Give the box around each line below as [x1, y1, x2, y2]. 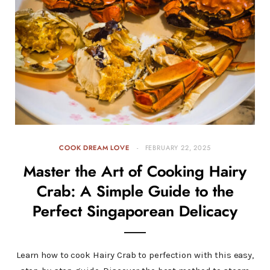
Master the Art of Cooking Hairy [24, 165, 246, 180]
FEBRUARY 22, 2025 [145, 145, 211, 152]
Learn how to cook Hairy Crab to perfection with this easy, [16, 250, 254, 261]
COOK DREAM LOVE [59, 145, 130, 152]
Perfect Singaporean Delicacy [33, 204, 237, 220]
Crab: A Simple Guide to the [36, 184, 234, 200]
